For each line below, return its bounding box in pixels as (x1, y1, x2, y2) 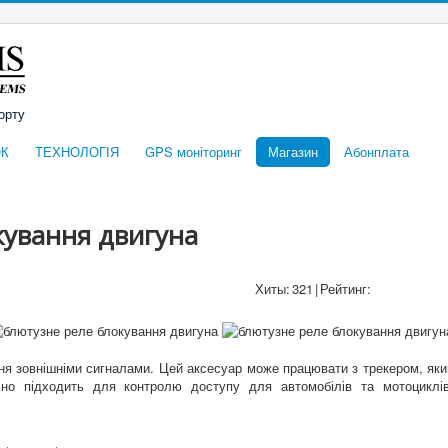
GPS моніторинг (145, 142, 242, 161)
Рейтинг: (320, 279, 371, 298)
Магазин (268, 142, 318, 161)
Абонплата (344, 142, 409, 161)
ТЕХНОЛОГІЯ (35, 142, 119, 161)
